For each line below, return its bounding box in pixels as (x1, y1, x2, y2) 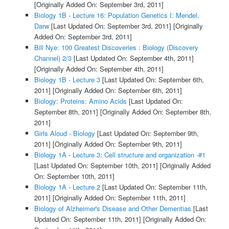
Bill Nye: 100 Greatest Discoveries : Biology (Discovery (34, 42, 198, 53)
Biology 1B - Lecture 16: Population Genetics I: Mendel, (34, 10, 199, 20)
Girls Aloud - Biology (34, 128, 95, 139)
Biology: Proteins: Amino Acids (34, 96, 127, 106)
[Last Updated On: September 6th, (100, 75, 204, 85)
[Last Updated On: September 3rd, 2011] (49, 21, 171, 31)
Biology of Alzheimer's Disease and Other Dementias (34, 203, 191, 214)
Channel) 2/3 (34, 53, 72, 63)
